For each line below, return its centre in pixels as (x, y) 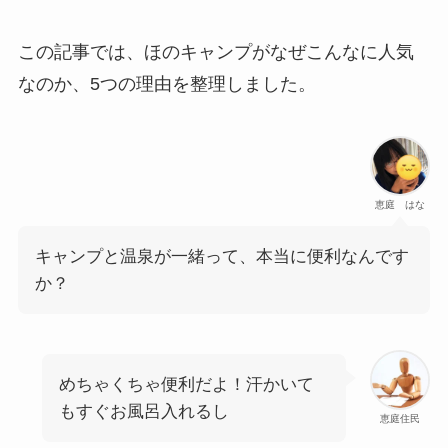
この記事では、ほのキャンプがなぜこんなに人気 (215, 52)
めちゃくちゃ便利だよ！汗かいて (186, 384)
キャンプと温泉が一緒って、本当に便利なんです (221, 257)
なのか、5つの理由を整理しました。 (166, 84)
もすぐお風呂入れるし (143, 411)
